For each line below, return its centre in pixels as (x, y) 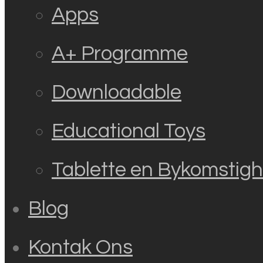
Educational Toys (129, 131)
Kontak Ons (80, 247)
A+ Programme (120, 53)
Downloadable (117, 92)
